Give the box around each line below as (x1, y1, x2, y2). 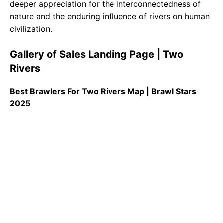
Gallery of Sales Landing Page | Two (10, 48, 183, 61)
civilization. (10, 24, 52, 34)
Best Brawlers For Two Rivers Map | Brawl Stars (10, 86, 196, 97)
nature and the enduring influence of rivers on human (10, 11, 210, 22)
